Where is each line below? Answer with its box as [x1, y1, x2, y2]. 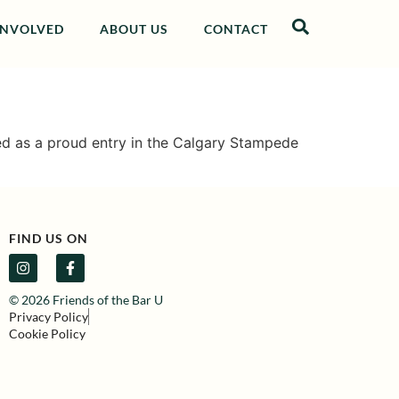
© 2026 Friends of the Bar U [9, 291, 164, 307]
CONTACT [203, 21, 268, 37]
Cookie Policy [9, 325, 86, 341]
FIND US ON [9, 230, 89, 246]
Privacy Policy [9, 308, 89, 324]
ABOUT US [99, 21, 168, 37]
